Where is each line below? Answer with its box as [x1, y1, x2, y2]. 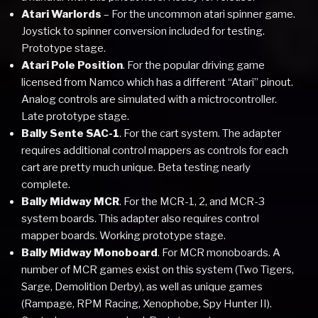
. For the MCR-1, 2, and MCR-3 [119, 194, 265, 208]
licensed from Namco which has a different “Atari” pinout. [21, 75, 293, 89]
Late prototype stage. [21, 109, 129, 123]
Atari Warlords [21, 7, 102, 21]
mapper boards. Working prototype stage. [21, 229, 226, 242]
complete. [21, 177, 70, 191]
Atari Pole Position [21, 58, 123, 72]
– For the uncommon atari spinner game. [102, 7, 295, 21]
